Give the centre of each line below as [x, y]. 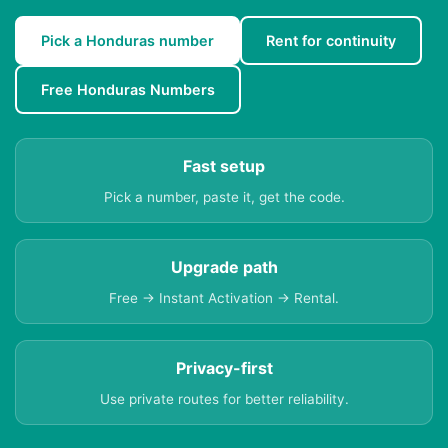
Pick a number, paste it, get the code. [224, 197]
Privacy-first [224, 368]
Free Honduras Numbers [128, 90]
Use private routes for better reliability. [224, 399]
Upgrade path [224, 267]
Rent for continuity [331, 41]
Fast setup [224, 166]
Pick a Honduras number [127, 41]
